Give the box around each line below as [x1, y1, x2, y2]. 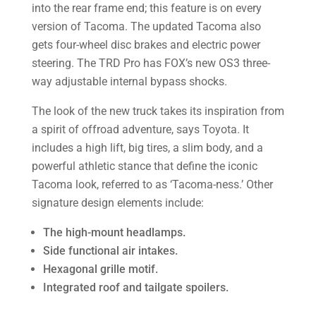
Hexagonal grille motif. [42, 262, 158, 276]
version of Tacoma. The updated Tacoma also [31, 20, 261, 33]
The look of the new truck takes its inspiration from [31, 104, 284, 118]
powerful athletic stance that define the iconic [31, 159, 257, 173]
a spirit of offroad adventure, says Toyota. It [31, 123, 249, 136]
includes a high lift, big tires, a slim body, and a [31, 141, 263, 154]
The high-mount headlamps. [42, 226, 186, 239]
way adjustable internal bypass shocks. [31, 75, 227, 88]
